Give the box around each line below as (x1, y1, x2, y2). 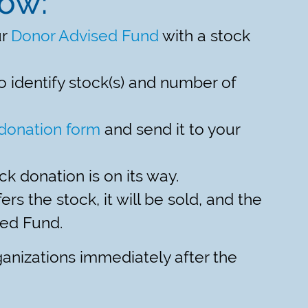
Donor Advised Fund (11, 27, 159, 46)
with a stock (159, 27, 251, 46)
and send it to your (100, 120, 241, 140)
